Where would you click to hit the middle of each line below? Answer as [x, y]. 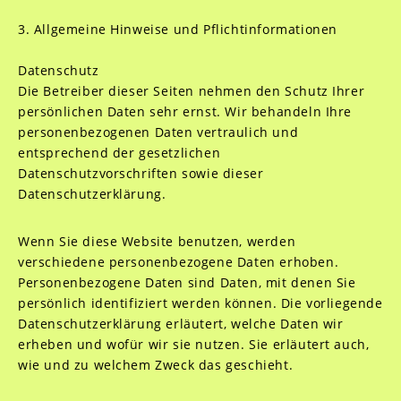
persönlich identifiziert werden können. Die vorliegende [200, 303]
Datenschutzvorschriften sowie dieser [141, 173]
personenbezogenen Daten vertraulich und [158, 132]
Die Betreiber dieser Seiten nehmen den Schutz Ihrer [191, 91]
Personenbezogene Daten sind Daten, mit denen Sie [187, 282]
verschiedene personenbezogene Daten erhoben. [178, 262]
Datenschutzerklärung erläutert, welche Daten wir [180, 324]
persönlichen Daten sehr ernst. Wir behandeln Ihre [185, 111]
